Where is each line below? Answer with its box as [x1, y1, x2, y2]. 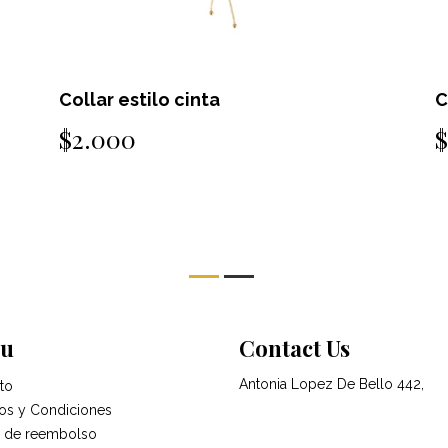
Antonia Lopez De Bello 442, [239, 375, 424, 392]
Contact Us [239, 332, 350, 363]
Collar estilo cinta [59, 88, 221, 110]
